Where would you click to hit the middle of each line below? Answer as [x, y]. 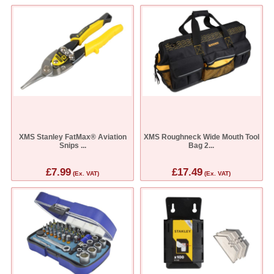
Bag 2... [202, 146]
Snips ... [72, 146]
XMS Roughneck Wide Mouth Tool [201, 137]
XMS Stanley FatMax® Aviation [72, 137]
